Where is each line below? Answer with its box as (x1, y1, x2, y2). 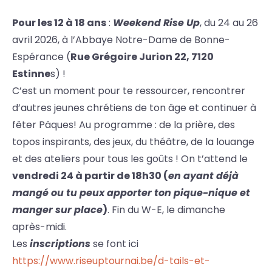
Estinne (12, 67, 50, 81)
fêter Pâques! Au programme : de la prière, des (12, 118, 235, 132)
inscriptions (30, 237, 90, 251)
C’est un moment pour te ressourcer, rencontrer (12, 84, 245, 98)
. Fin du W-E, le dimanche (107, 203, 225, 217)
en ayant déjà (168, 169, 239, 183)
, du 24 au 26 (200, 16, 258, 30)
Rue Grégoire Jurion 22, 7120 (70, 50, 214, 64)
